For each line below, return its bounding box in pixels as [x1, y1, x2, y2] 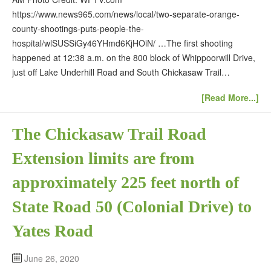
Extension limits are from [12, 149, 194, 168]
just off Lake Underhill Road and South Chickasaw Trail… [12, 65, 230, 78]
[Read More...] [201, 91, 259, 104]
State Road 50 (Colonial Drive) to [12, 197, 252, 217]
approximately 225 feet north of [12, 173, 239, 192]
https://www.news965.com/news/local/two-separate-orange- [12, 7, 240, 20]
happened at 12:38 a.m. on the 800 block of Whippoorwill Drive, [12, 51, 255, 64]
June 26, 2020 [24, 252, 79, 265]
